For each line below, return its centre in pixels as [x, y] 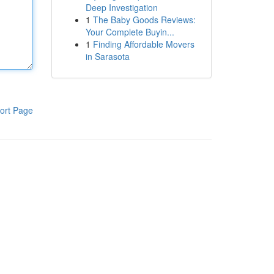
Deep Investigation [121, 7]
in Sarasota [107, 56]
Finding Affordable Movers [143, 44]
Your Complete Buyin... [130, 32]
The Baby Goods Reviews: [144, 20]
